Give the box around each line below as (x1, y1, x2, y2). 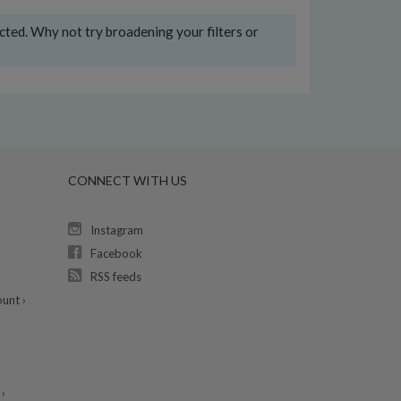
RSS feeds (90, 269, 141, 284)
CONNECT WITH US (67, 173, 187, 188)
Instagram (90, 223, 143, 237)
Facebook (90, 246, 142, 260)
